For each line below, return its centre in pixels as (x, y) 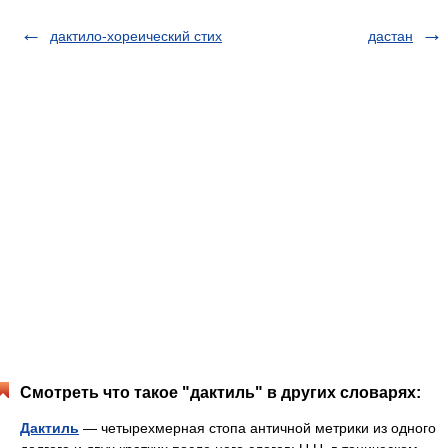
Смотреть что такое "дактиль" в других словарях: (220, 392)
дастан (390, 36)
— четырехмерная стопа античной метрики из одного (257, 428)
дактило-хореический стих (136, 36)
